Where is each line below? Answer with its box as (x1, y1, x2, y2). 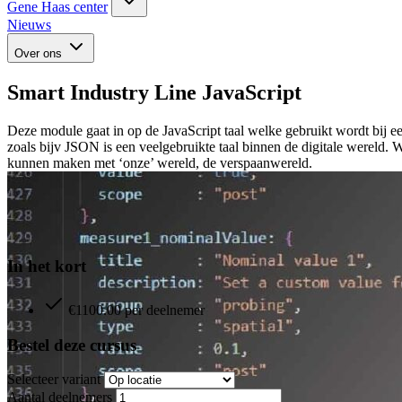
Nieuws (7, 16, 51, 32)
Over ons (14, 46, 62, 60)
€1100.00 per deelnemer (68, 301, 205, 318)
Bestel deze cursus (7, 335, 136, 354)
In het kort (7, 257, 86, 276)
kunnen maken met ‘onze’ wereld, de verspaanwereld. (7, 154, 312, 170)
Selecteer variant (7, 371, 100, 388)
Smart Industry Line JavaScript (7, 80, 301, 104)
